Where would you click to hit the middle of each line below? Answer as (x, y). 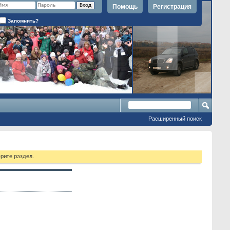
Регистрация (172, 7)
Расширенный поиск (175, 119)
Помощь (125, 7)
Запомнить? (22, 21)
